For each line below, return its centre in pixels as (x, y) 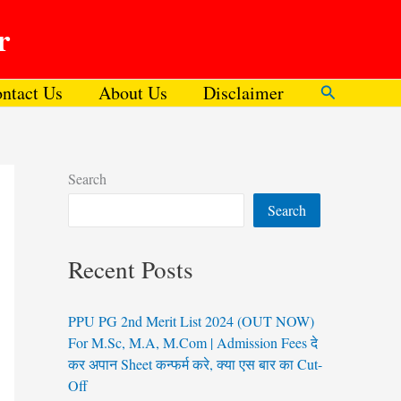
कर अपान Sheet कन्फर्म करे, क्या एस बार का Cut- (195, 364)
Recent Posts (131, 269)
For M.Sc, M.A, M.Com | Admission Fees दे (193, 343)
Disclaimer (243, 93)
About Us (133, 93)
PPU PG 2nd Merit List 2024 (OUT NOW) (191, 321)
